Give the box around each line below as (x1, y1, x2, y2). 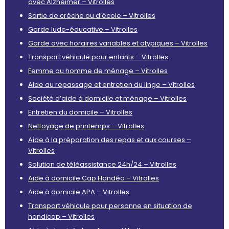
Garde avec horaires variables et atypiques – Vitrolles (28, 38, 208, 48)
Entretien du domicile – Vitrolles (28, 107, 132, 117)
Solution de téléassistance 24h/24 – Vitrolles (28, 159, 176, 169)
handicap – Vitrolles (28, 211, 95, 221)
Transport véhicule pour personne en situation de (28, 200, 192, 211)
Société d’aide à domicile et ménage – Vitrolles (28, 93, 187, 103)
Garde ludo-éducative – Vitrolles (28, 24, 138, 34)
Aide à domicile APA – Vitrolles (28, 187, 129, 197)
